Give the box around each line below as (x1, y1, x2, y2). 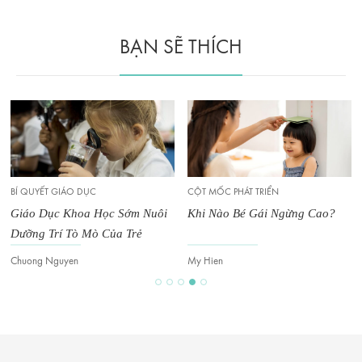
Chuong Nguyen (11, 255, 78, 267)
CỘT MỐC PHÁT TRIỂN (187, 187, 279, 197)
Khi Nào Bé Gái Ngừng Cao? (187, 206, 335, 220)
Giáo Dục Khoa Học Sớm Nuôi (11, 206, 167, 220)
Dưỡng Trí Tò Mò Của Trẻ (11, 226, 142, 240)
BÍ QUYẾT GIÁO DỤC (11, 187, 96, 197)
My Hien (187, 255, 223, 267)
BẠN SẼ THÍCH (120, 37, 242, 58)
